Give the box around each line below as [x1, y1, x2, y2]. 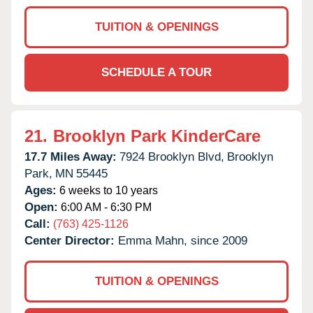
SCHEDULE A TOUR [101, 65, 212, 79]
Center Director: [24, 233, 118, 247]
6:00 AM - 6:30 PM [58, 201, 152, 213]
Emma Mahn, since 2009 [118, 233, 247, 247]
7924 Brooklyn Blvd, [119, 150, 224, 163]
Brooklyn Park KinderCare [53, 126, 261, 145]
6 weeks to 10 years [57, 184, 158, 196]
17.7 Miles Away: [24, 150, 117, 163]
